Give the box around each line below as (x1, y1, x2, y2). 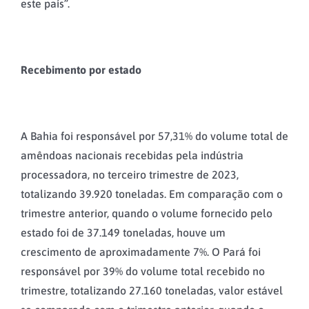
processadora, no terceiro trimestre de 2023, (21, 168, 239, 181)
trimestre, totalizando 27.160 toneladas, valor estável (21, 284, 283, 297)
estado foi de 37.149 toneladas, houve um (21, 226, 226, 239)
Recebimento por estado (21, 63, 141, 77)
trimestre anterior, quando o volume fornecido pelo (21, 207, 272, 220)
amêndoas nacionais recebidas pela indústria (21, 149, 243, 162)
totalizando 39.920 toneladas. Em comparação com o (21, 188, 283, 201)
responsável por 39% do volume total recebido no (21, 265, 265, 278)
